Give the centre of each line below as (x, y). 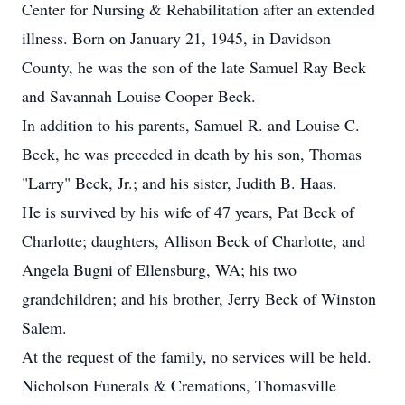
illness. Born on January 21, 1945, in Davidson (176, 38)
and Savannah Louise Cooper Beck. (139, 96)
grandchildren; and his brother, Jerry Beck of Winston (199, 298)
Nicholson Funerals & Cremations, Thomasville (179, 385)
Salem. (44, 327)
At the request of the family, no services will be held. (197, 356)
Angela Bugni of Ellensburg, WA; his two (159, 269)
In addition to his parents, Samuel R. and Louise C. (191, 125)
